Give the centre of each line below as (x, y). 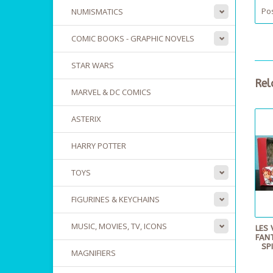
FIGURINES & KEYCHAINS (115, 199)
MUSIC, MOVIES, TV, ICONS (119, 226)
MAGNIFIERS (94, 253)
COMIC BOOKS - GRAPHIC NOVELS (133, 38)
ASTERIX (86, 119)
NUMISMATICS (97, 12)
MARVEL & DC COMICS (111, 92)
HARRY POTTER (99, 146)
